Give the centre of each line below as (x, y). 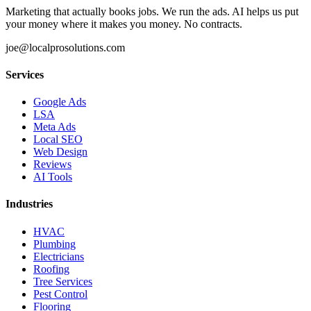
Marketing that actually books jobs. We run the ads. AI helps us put (152, 11)
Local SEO (58, 140)
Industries (29, 204)
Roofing (51, 269)
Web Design (60, 152)
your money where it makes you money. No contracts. (124, 24)
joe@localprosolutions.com (65, 47)
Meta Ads (54, 127)
